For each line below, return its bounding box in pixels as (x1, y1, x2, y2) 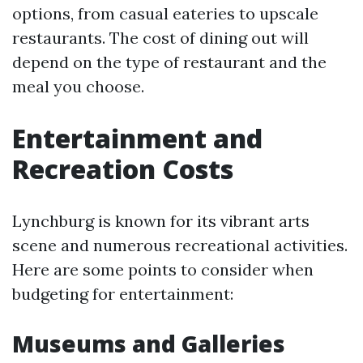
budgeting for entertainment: (12, 284, 233, 304)
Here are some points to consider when (12, 259, 314, 280)
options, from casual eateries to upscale (12, 3, 318, 23)
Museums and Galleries (12, 328, 285, 359)
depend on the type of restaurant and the (12, 52, 327, 72)
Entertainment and (12, 121, 263, 156)
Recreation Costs (12, 152, 233, 186)
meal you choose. (12, 76, 144, 96)
